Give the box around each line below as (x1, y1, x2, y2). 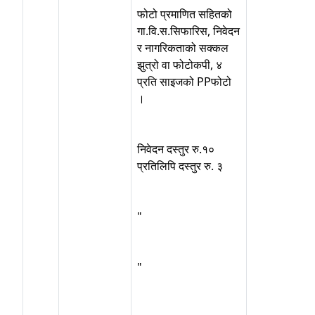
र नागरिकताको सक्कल (137, 40, 229, 56)
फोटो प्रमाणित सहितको (137, 6, 232, 22)
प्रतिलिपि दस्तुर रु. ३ (137, 158, 223, 174)
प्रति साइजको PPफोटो (137, 74, 231, 89)
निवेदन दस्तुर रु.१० (137, 141, 214, 157)
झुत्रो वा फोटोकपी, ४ (137, 57, 222, 72)
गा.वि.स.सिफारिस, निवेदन (137, 23, 240, 39)
